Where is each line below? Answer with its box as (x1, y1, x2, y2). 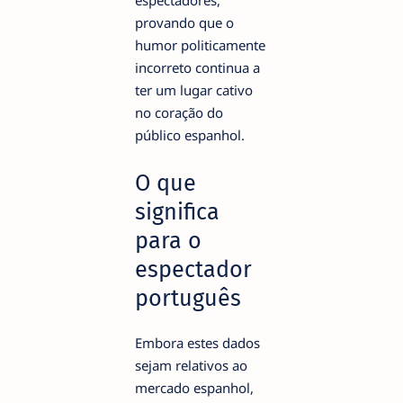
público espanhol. (135, 125, 245, 144)
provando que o (135, 13, 234, 31)
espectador (135, 255, 252, 283)
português (135, 283, 241, 312)
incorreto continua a (135, 58, 260, 76)
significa (135, 197, 219, 226)
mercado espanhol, (135, 378, 254, 397)
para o (135, 226, 201, 255)
